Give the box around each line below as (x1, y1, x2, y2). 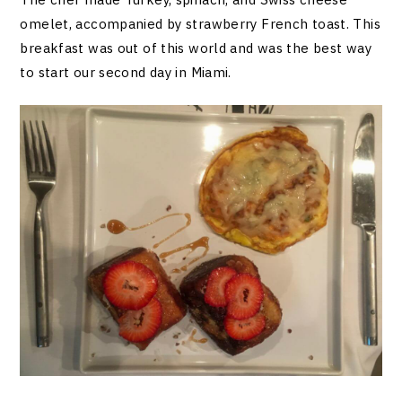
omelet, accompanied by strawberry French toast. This (20, 15, 380, 33)
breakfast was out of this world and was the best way (20, 39, 371, 57)
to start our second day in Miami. (20, 64, 232, 82)
